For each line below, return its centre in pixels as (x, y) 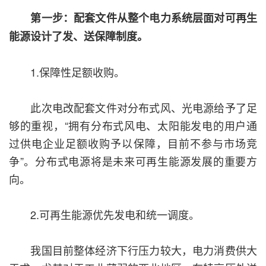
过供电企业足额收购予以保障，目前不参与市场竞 (133, 143)
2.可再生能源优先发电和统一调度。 (104, 215)
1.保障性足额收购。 (67, 72)
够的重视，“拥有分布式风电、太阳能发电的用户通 (133, 126)
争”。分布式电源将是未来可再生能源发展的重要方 (133, 161)
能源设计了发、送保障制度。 (78, 37)
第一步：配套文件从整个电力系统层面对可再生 (144, 18)
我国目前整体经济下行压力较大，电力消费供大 (133, 250)
